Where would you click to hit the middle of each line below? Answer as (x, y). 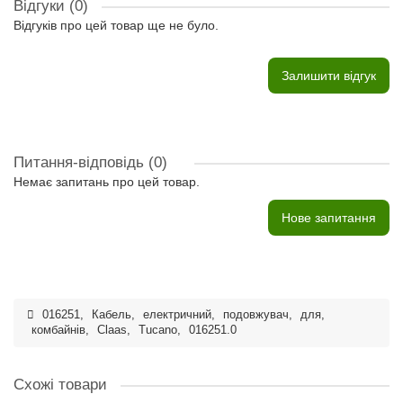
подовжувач (256, 315)
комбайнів (58, 330)
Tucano (158, 330)
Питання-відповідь (81, 162)
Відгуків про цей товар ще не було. (116, 25)
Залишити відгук (329, 76)
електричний (177, 315)
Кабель (112, 315)
